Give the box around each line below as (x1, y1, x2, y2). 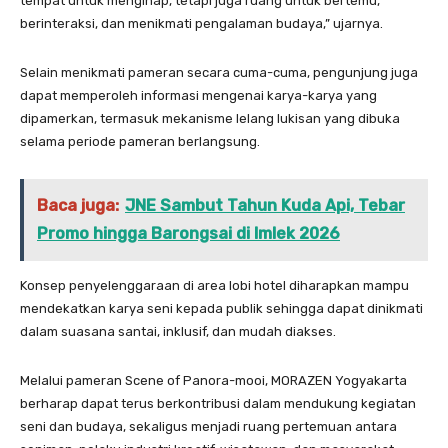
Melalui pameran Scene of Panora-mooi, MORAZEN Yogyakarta (20, 373, 407, 389)
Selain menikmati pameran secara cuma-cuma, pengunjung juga (20, 65, 418, 81)
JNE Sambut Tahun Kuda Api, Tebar (125, 196, 405, 216)
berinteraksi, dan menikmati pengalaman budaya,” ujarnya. (20, 16, 383, 32)
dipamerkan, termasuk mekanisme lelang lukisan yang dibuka (20, 111, 400, 127)
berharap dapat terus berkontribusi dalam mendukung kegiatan (20, 396, 416, 412)
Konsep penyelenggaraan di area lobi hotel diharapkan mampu (20, 278, 409, 294)
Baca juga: (37, 196, 119, 216)
